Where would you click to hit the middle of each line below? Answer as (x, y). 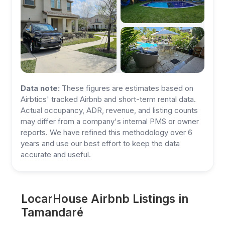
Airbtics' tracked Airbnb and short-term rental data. (108, 99)
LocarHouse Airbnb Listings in (105, 199)
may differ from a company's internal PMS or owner (110, 121)
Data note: (40, 88)
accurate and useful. (56, 154)
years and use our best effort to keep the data (100, 143)
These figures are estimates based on (127, 88)
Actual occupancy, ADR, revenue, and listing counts (109, 110)
